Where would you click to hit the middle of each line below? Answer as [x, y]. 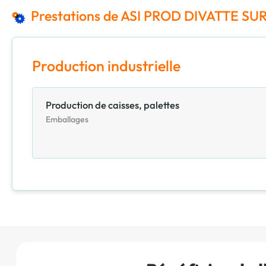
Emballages [67, 120]
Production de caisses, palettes [113, 105]
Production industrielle [107, 66]
